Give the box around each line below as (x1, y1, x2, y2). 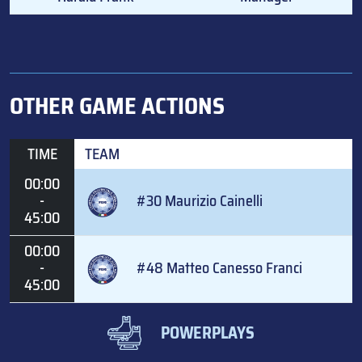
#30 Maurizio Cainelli (137, 188, 263, 213)
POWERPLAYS (161, 319, 255, 346)
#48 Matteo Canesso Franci (137, 255, 302, 280)
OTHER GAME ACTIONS (10, 87, 225, 124)
